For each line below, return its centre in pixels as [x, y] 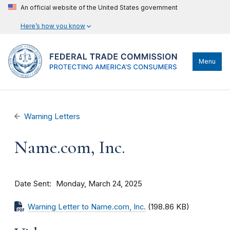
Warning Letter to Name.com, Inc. [87, 207]
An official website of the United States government [99, 7]
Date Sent [32, 184]
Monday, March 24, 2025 [99, 184]
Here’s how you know [53, 26]
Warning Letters [52, 117]
